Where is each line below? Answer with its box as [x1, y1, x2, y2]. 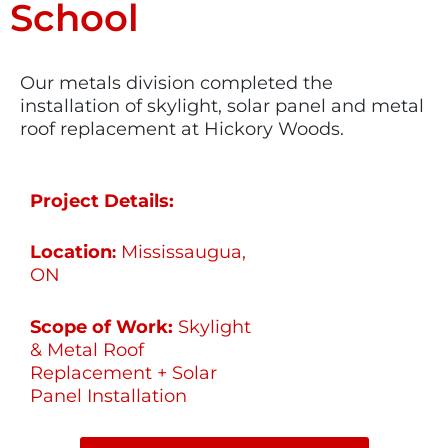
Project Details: [30, 189, 175, 212]
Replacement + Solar [30, 362, 218, 385]
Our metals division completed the [20, 71, 333, 94]
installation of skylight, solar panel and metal [20, 94, 424, 117]
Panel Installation [30, 385, 188, 408]
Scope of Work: [30, 316, 179, 339]
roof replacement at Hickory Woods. [20, 117, 344, 140]
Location [30, 241, 113, 264]
